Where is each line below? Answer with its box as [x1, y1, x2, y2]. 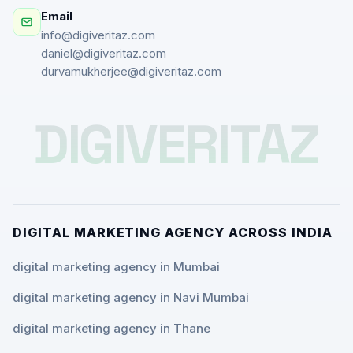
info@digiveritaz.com [41, 28, 155, 43]
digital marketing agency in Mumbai [13, 258, 220, 274]
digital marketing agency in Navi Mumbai [13, 289, 249, 305]
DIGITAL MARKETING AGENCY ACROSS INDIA [13, 224, 333, 240]
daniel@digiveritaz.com [41, 46, 166, 61]
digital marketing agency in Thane [13, 320, 210, 336]
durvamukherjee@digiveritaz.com [41, 64, 221, 79]
